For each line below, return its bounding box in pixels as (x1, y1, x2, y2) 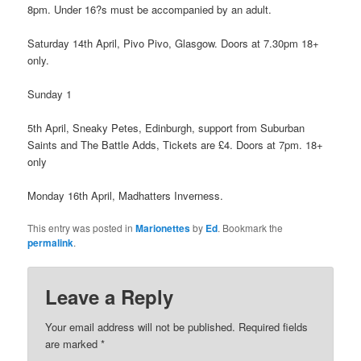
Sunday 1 (27, 85, 73, 102)
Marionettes (135, 221, 191, 236)
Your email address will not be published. (45, 319, 236, 335)
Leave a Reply (45, 283, 174, 311)
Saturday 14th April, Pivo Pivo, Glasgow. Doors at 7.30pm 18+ (27, 35, 320, 51)
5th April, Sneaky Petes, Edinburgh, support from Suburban (27, 119, 305, 135)
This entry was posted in (27, 221, 136, 235)
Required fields (235, 319, 309, 335)
